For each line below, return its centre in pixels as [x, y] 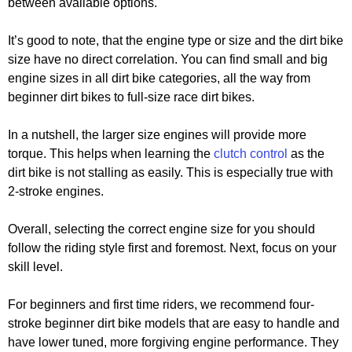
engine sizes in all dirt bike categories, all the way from [159, 79]
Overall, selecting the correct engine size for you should [161, 229]
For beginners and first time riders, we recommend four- [161, 305]
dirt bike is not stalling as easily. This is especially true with [170, 173]
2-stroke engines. [56, 192]
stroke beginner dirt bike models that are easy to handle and [174, 324]
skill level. [35, 267]
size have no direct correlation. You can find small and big [168, 60]
